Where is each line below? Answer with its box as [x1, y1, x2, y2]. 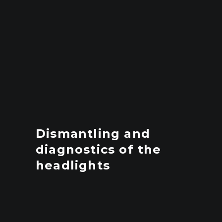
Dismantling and [36, 126, 150, 141]
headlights [36, 158, 110, 172]
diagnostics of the [36, 142, 162, 157]
